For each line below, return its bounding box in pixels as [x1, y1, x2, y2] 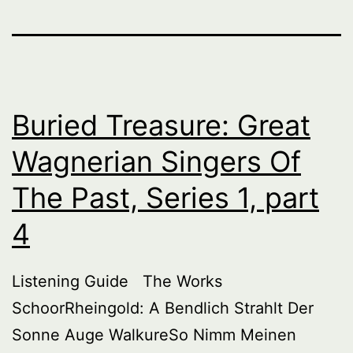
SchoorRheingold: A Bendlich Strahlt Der [12, 298, 314, 318]
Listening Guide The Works [12, 271, 222, 291]
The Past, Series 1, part [12, 180, 319, 215]
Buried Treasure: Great [12, 107, 310, 143]
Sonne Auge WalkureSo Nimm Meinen [12, 325, 296, 344]
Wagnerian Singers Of [12, 143, 301, 179]
